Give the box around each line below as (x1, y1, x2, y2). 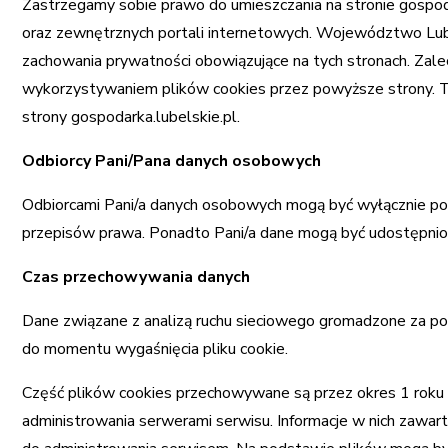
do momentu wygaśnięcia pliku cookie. (22, 338, 289, 360)
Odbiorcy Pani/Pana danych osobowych (22, 150, 322, 172)
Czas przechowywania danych (22, 266, 251, 288)
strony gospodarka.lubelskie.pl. (22, 106, 241, 128)
